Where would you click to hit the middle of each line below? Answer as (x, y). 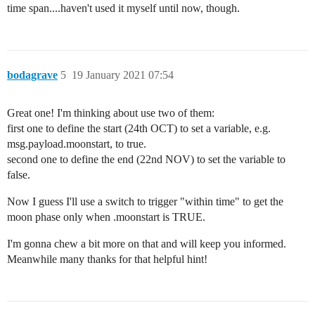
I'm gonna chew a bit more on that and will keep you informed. (147, 244)
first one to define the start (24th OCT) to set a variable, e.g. (139, 128)
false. (19, 175)
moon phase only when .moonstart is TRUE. (106, 217)
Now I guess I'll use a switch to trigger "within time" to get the (145, 201)
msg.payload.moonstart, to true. (77, 144)
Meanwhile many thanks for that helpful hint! (107, 259)
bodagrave (32, 75)
